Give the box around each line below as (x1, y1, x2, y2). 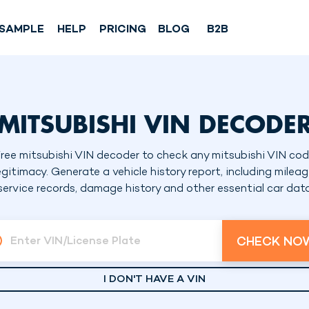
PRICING (99, 23, 146, 37)
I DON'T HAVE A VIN (103, 272, 206, 286)
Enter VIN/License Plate (10, 235, 141, 249)
